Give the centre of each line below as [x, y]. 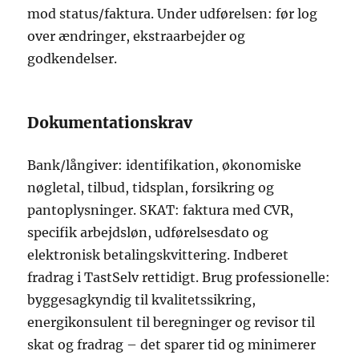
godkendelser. [73, 59]
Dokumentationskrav [110, 123]
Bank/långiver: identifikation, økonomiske [165, 165]
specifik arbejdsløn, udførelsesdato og [148, 233]
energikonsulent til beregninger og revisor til [171, 323]
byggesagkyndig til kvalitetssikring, [142, 300]
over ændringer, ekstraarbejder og [137, 36]
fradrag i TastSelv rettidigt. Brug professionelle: [179, 278]
